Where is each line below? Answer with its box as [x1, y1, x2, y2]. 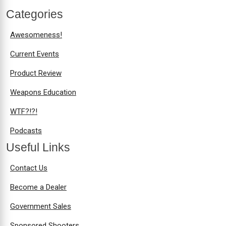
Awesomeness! [10, 30, 62, 40]
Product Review [10, 69, 62, 78]
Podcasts [10, 126, 42, 136]
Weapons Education [10, 88, 76, 97]
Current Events [10, 49, 59, 59]
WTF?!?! [10, 107, 37, 117]
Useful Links [6, 141, 70, 154]
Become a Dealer [10, 183, 67, 192]
